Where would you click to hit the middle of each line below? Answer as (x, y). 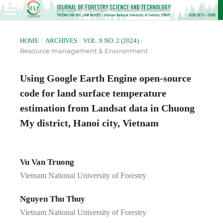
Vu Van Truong (47, 162)
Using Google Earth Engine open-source (105, 78)
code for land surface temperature (93, 93)
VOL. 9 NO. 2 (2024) (111, 40)
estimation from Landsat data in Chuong (107, 108)
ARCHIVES (61, 40)
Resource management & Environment (84, 51)
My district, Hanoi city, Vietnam (89, 123)
